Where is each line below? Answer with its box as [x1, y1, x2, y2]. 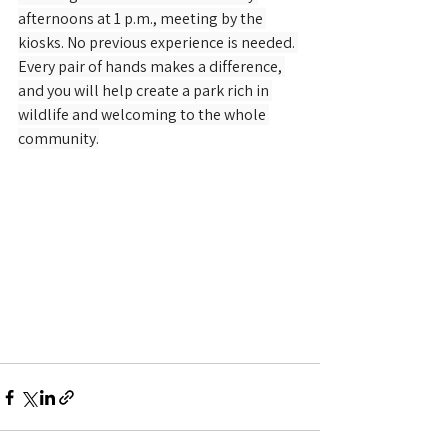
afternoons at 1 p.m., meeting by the [18, 8, 266, 29]
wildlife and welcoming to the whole [18, 104, 269, 125]
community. [18, 128, 99, 149]
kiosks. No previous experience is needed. [18, 32, 298, 53]
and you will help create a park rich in [18, 80, 272, 101]
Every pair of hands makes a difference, [18, 56, 285, 77]
